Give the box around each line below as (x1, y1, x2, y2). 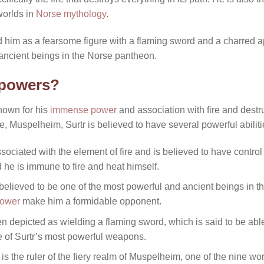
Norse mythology (36, 9, 106, 19)
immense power (50, 104, 117, 115)
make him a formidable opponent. (19, 196, 161, 207)
